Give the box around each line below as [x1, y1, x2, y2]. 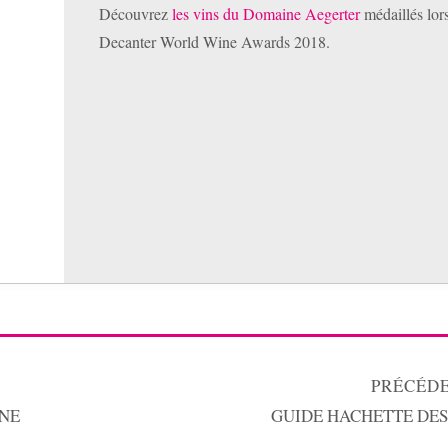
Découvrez [99, 3, 172, 25]
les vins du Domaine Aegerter [172, 3, 360, 25]
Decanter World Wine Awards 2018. [99, 31, 335, 53]
